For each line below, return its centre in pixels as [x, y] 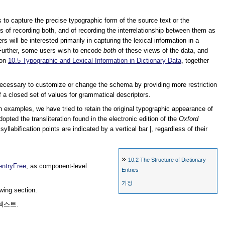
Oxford [189, 119]
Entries [130, 170]
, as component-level [57, 166]
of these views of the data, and [162, 50]
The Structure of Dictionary [173, 160]
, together [195, 61]
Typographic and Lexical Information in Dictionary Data [102, 61]
